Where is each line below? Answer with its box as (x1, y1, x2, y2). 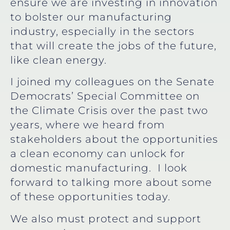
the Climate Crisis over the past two (10, 104, 208, 117)
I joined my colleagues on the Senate (10, 75, 215, 88)
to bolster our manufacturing (10, 10, 172, 23)
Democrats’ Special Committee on (10, 90, 200, 103)
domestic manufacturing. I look (10, 162, 187, 175)
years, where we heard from (10, 119, 165, 131)
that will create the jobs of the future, (10, 39, 217, 52)
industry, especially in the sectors (10, 25, 195, 37)
